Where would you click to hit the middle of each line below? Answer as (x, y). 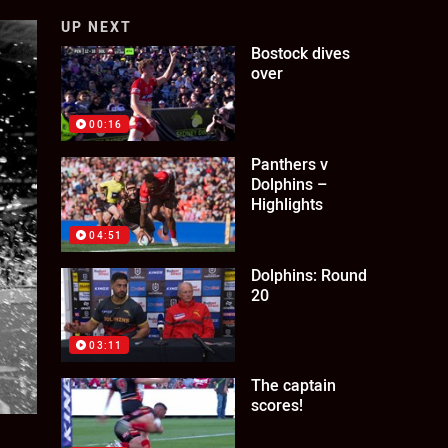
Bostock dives (301, 53)
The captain (294, 385)
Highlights (287, 203)
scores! (277, 405)
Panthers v (290, 163)
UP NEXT (97, 26)
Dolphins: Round (309, 274)
